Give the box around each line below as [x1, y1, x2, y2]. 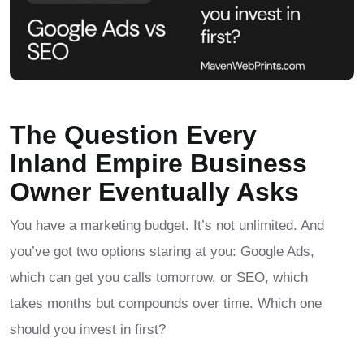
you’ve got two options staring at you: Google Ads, [10, 244, 314, 260]
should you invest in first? [10, 322, 166, 338]
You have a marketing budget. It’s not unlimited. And [10, 218, 324, 234]
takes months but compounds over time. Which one [10, 296, 322, 312]
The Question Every [10, 120, 257, 150]
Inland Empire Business [10, 149, 307, 179]
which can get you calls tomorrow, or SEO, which [10, 270, 308, 286]
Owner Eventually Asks [10, 177, 299, 207]
